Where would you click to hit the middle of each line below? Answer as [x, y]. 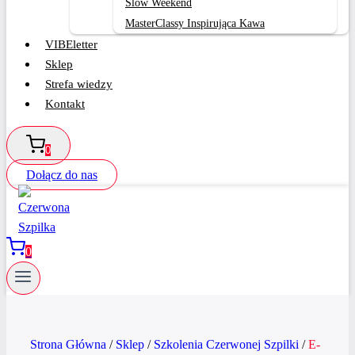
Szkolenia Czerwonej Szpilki [226, 345]
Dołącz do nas [62, 175]
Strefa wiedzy [79, 84]
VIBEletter [71, 44]
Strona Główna [68, 345]
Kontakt [65, 104]
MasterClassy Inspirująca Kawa [195, 23]
